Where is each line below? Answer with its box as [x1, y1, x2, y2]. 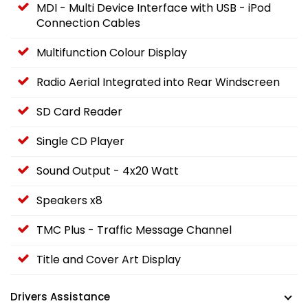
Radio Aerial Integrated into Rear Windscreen [36, 74, 280, 91]
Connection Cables [36, 15, 140, 32]
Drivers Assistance [10, 289, 110, 305]
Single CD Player [36, 133, 124, 150]
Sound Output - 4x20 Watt [36, 163, 179, 179]
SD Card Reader [36, 104, 122, 120]
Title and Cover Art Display [36, 252, 181, 268]
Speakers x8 [36, 192, 102, 209]
